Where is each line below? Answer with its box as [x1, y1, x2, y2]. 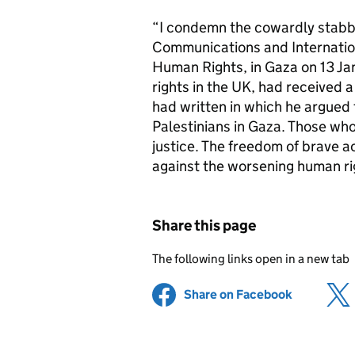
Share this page [152, 216, 256, 235]
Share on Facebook [184, 287, 292, 302]
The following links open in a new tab [152, 251, 349, 266]
